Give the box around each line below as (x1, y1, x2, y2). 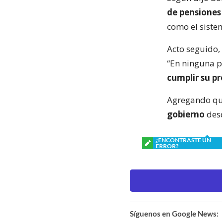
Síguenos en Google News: (130, 209, 219, 218)
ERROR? (156, 142, 178, 150)
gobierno (167, 108, 205, 120)
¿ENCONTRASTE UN (156, 136, 211, 144)
